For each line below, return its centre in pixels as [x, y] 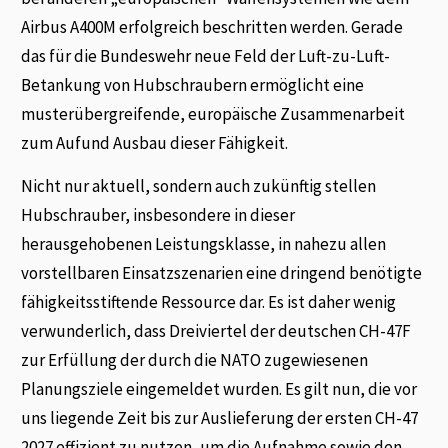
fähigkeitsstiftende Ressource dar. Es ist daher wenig [209, 301]
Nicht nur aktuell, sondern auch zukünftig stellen [199, 185]
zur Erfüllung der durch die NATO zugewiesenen [195, 359]
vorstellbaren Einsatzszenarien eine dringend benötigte [222, 272]
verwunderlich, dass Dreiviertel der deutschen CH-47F [216, 330]
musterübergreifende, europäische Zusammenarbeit [213, 113]
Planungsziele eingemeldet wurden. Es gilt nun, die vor [219, 388]
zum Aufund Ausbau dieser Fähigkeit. [155, 142]
